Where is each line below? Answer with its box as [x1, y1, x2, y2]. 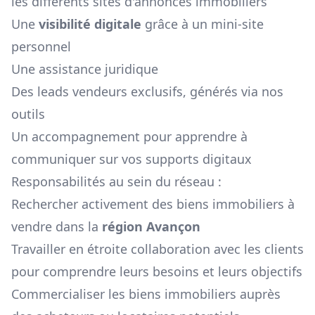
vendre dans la [11, 218, 98, 236]
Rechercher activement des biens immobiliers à [11, 195, 295, 213]
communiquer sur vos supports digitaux [11, 150, 252, 168]
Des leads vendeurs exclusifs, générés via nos [11, 83, 283, 101]
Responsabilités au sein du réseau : [11, 173, 221, 191]
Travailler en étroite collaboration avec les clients [11, 240, 304, 258]
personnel [11, 38, 71, 56]
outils [11, 105, 45, 123]
